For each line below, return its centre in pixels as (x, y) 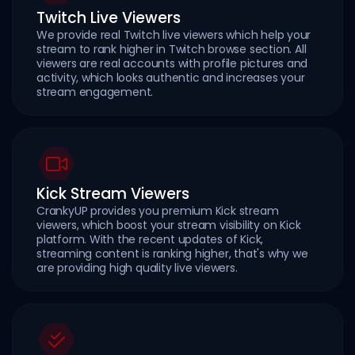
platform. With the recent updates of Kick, (150, 239)
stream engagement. (95, 92)
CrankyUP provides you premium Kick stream (158, 210)
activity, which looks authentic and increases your (171, 77)
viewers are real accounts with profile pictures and (172, 63)
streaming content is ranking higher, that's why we (172, 253)
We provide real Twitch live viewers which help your (174, 34)
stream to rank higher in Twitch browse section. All (172, 49)
